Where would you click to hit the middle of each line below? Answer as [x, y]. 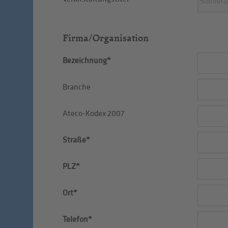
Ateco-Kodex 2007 [93, 113]
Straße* [76, 140]
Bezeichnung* [87, 61]
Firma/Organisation [105, 38]
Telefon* [77, 219]
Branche [76, 87]
